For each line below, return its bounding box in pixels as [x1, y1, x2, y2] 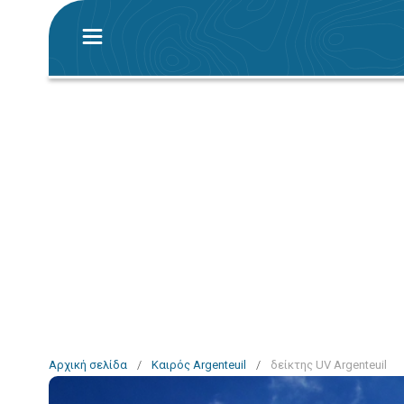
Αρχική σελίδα [49, 358, 127, 372]
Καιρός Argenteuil [151, 358, 246, 372]
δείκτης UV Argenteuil [271, 358, 387, 372]
